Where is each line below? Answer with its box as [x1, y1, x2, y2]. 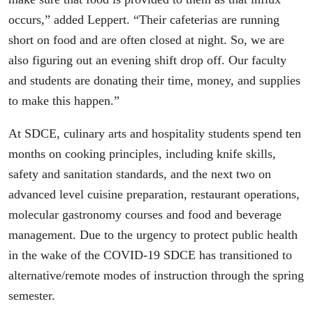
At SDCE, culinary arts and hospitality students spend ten [8, 126, 301, 140]
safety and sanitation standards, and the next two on [8, 166, 271, 181]
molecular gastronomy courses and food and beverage [8, 207, 282, 221]
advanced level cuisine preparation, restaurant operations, [8, 187, 300, 201]
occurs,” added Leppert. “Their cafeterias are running [8, 13, 279, 27]
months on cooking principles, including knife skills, [8, 146, 276, 161]
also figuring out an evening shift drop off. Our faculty [8, 53, 286, 68]
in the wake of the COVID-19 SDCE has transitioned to [8, 247, 292, 262]
